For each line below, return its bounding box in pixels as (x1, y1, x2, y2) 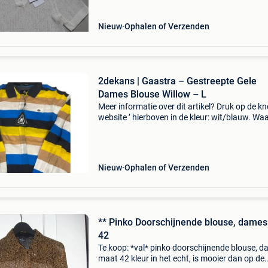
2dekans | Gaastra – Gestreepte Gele (98, 75, 257, 87)
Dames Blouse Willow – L (98, 89, 206, 100)
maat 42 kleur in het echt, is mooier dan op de (98, 254, 264, 263)
